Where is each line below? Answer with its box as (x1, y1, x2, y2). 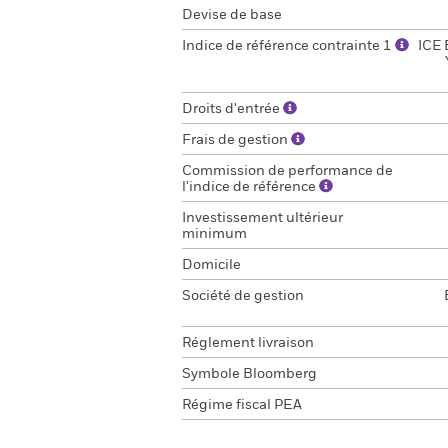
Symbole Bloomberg (182, 367, 317, 381)
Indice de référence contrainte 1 (182, 39, 395, 53)
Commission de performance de (182, 164, 393, 178)
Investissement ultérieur (182, 211, 343, 225)
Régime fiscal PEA (182, 398, 302, 412)
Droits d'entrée (182, 102, 283, 116)
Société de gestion (182, 289, 304, 303)
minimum (182, 227, 247, 241)
